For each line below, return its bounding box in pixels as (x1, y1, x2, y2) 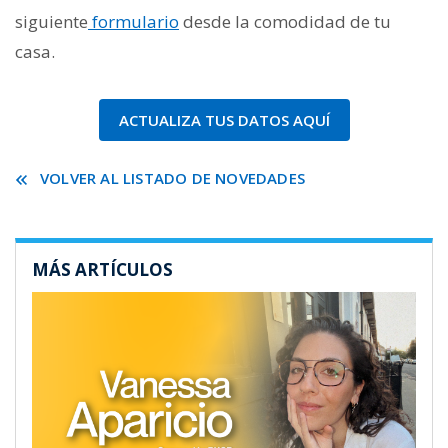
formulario (88, 9, 179, 33)
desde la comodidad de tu (179, 9, 391, 33)
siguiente (15, 9, 88, 33)
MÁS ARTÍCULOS (32, 257, 173, 281)
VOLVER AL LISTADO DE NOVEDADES (40, 167, 305, 188)
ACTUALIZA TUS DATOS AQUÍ (118, 109, 330, 130)
